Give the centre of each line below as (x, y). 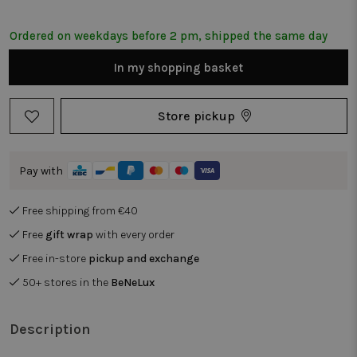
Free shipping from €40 (80, 211)
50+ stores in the (67, 282)
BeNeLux (133, 282)
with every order (134, 235)
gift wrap (69, 235)
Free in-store (55, 259)
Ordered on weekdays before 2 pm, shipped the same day (169, 36)
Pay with (41, 171)
